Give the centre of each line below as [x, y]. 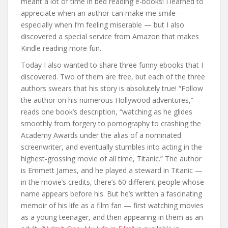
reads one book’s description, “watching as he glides [107, 112]
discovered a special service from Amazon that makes [110, 36]
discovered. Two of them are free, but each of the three [113, 77]
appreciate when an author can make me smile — [103, 13]
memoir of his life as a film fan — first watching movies [112, 205]
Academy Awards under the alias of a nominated [101, 135]
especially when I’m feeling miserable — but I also [103, 25]
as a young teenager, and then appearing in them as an [112, 217]
